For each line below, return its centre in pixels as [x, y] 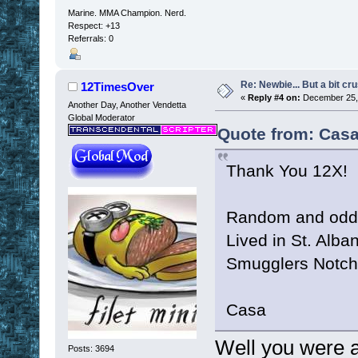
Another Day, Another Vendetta [127, 105]
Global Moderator [101, 118]
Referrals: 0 [90, 39]
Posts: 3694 [91, 348]
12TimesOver [118, 87]
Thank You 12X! [286, 171]
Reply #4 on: [274, 98]
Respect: [86, 26]
